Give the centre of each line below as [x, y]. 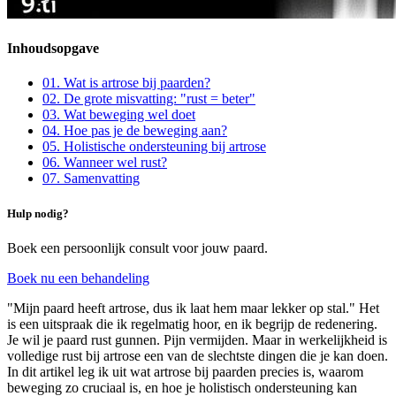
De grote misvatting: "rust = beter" [160, 99]
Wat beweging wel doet [129, 115]
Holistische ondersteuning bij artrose [165, 147]
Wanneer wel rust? [115, 163]
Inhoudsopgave [53, 49]
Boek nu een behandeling [78, 278]
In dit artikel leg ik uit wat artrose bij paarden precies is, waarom [185, 371]
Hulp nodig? [38, 213]
